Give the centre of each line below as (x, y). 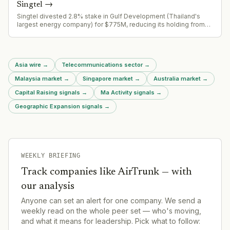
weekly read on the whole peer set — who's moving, (111, 210)
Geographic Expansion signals (59, 106)
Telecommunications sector (102, 64)
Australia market (177, 78)
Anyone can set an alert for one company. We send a (111, 200)
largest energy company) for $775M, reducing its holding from (111, 24)
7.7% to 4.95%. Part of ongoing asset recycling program (101, 32)
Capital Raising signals (47, 92)
